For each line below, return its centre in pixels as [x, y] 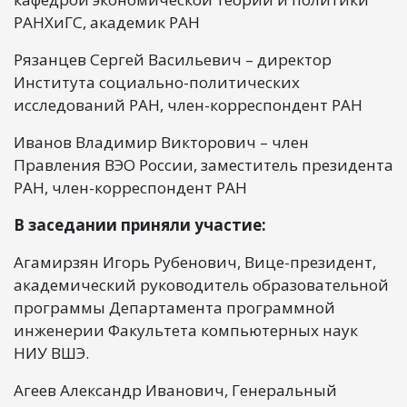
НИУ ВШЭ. [51, 352]
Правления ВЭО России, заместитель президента [203, 164]
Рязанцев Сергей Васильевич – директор [173, 59]
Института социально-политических [157, 82]
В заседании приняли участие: [140, 224]
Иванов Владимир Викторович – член [161, 142]
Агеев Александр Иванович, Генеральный [175, 390]
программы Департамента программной [174, 307]
